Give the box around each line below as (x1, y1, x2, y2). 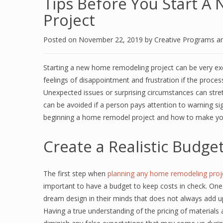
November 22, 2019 (79, 35, 145, 44)
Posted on (43, 35, 79, 44)
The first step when (43, 169, 108, 178)
